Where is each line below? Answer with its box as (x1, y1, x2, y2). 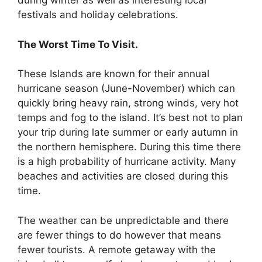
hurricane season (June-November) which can (18, 82, 235, 95)
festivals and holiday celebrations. (18, 9, 178, 21)
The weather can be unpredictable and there (18, 214, 229, 226)
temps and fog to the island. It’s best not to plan (18, 112, 243, 124)
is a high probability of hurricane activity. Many (18, 156, 236, 168)
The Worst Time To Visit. (18, 38, 138, 50)
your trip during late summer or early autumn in (18, 126, 238, 139)
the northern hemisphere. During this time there (18, 141, 241, 153)
